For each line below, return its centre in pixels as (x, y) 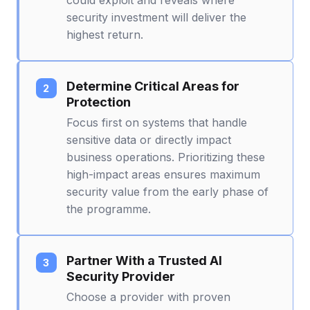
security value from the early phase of (167, 191)
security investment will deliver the (156, 17)
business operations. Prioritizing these (166, 157)
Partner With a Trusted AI (144, 260)
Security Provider (121, 276)
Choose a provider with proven (148, 297)
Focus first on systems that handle (157, 122)
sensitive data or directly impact (149, 139)
